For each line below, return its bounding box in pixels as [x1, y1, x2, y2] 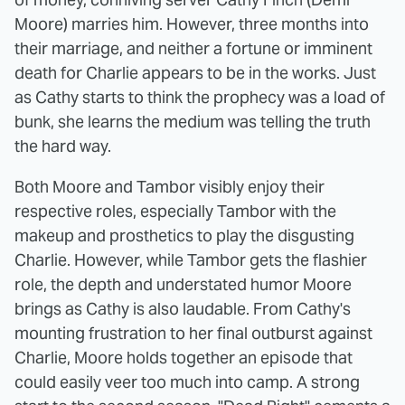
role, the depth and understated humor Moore [14, 274, 352, 296]
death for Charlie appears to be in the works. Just [14, 62, 376, 84]
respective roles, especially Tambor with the [14, 201, 336, 222]
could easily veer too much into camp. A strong [14, 372, 360, 393]
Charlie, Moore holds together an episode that [14, 347, 353, 369]
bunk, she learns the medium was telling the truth [14, 111, 371, 133]
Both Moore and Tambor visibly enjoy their [14, 176, 325, 198]
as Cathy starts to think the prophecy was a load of [14, 87, 385, 108]
